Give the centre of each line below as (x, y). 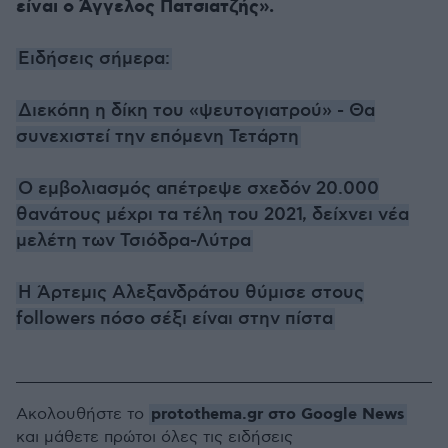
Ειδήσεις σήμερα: (94, 59)
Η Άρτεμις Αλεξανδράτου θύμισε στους (191, 293)
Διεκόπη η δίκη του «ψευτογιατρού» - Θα (196, 111)
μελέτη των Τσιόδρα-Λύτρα (133, 241)
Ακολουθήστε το (82, 414)
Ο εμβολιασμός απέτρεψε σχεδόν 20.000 (198, 189)
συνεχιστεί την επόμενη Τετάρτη (157, 137)
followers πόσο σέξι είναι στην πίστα (174, 319)
